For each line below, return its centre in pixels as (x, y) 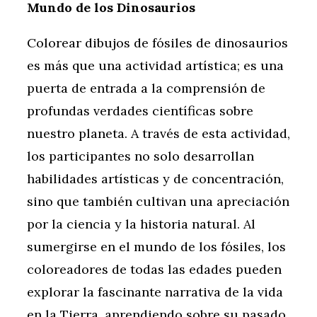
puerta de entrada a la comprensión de (146, 88)
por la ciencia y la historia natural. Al (141, 224)
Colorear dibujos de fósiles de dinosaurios (157, 43)
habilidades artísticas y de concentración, (155, 179)
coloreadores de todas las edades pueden (154, 270)
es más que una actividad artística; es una (155, 66)
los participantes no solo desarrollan (140, 156)
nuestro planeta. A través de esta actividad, (158, 134)
